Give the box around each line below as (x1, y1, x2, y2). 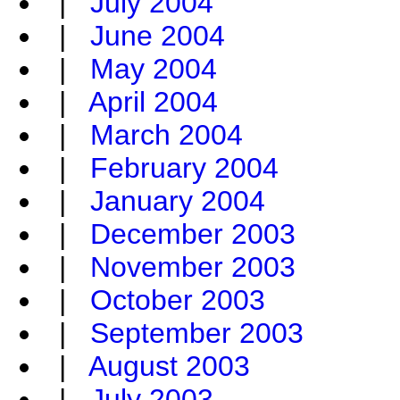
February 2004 (90, 152, 279, 185)
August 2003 (88, 350, 250, 383)
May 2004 (90, 53, 217, 86)
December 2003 (90, 218, 296, 251)
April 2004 (88, 86, 218, 119)
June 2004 (90, 20, 225, 53)
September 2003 (90, 317, 304, 350)
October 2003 (90, 284, 265, 317)
